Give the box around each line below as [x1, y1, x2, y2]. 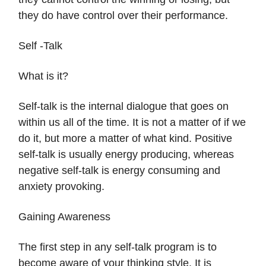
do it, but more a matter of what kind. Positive [18, 132, 232, 145]
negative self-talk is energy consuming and [18, 164, 220, 177]
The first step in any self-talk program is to [18, 241, 217, 254]
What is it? [18, 70, 68, 83]
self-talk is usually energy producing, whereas [18, 148, 234, 161]
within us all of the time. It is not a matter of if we [18, 116, 246, 129]
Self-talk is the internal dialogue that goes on [18, 100, 229, 113]
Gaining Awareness [18, 211, 110, 223]
